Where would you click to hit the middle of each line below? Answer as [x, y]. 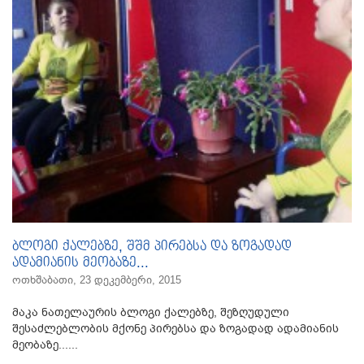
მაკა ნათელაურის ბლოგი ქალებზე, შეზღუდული [151, 312]
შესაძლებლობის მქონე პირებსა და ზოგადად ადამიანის [175, 329]
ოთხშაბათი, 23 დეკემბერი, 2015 [97, 280]
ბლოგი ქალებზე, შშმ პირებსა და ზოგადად [152, 247]
